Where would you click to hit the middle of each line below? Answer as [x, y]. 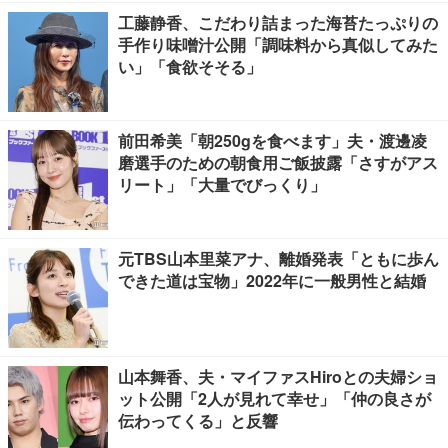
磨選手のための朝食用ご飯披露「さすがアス [278, 162]
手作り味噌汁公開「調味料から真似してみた [278, 44]
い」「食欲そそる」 [190, 66]
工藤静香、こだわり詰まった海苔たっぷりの [278, 22]
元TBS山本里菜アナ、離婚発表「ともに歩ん [278, 258]
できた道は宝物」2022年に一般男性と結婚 [272, 280]
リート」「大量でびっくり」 [222, 184]
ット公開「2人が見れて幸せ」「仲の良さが [274, 398]
